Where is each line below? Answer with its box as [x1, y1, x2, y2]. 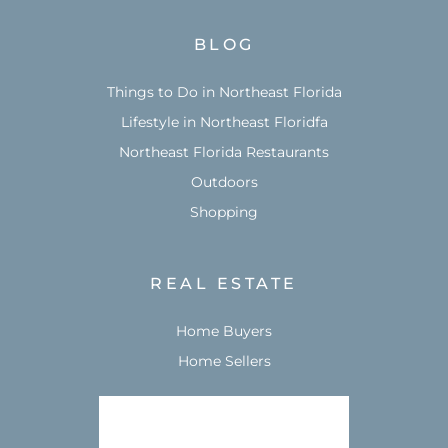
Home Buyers [176, 322, 272, 341]
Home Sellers [177, 352, 271, 371]
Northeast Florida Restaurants [119, 143, 329, 162]
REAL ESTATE [150, 274, 298, 294]
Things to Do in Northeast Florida [106, 83, 342, 102]
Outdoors [190, 173, 258, 192]
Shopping [190, 203, 258, 222]
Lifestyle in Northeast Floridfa [120, 113, 328, 132]
